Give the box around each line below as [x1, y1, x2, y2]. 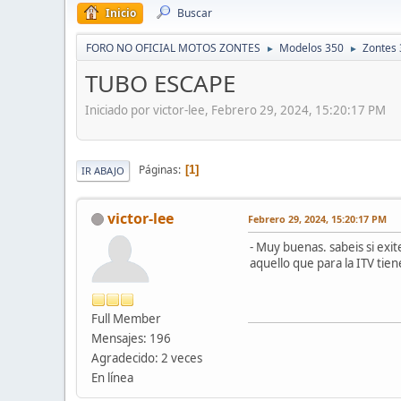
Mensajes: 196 [91, 329, 171, 346]
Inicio [106, 5, 136, 21]
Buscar [177, 5, 212, 21]
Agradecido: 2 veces [91, 349, 202, 366]
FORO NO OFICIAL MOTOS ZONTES [86, 40, 260, 55]
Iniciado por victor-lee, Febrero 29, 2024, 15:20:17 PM [85, 101, 386, 118]
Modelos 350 [279, 40, 344, 55]
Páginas [139, 162, 178, 178]
